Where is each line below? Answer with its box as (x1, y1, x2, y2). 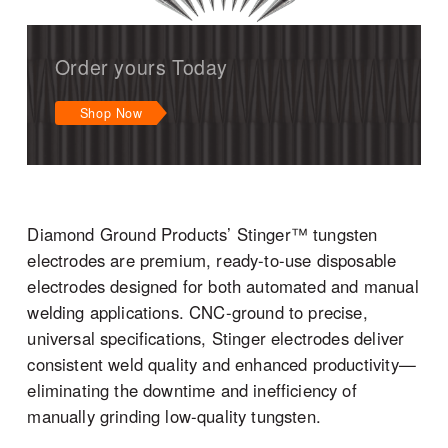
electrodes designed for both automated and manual (27, 274, 419, 299)
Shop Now (79, 104, 143, 122)
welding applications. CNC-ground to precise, (27, 300, 368, 325)
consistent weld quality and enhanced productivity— (27, 352, 416, 377)
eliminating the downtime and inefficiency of (27, 378, 357, 403)
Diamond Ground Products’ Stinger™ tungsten (27, 222, 378, 247)
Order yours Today (54, 52, 228, 82)
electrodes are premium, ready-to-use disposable (27, 248, 397, 273)
